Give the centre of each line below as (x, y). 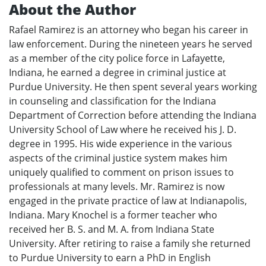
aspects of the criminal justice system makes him (118, 158)
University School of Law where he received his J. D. (123, 129)
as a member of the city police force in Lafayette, (117, 58)
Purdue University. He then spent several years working (133, 86)
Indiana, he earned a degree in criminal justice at (118, 72)
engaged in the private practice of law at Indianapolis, (128, 200)
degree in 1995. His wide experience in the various (121, 143)
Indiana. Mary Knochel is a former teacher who (113, 215)
